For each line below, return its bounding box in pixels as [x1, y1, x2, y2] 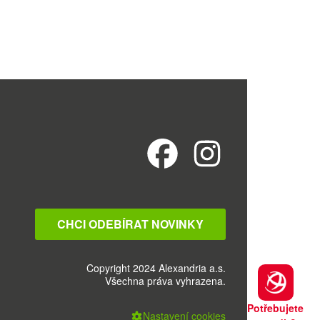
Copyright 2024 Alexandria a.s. [86, 261, 226, 276]
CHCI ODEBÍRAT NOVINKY [57, 216, 204, 233]
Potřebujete [247, 301, 304, 315]
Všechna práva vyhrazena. [105, 274, 226, 289]
